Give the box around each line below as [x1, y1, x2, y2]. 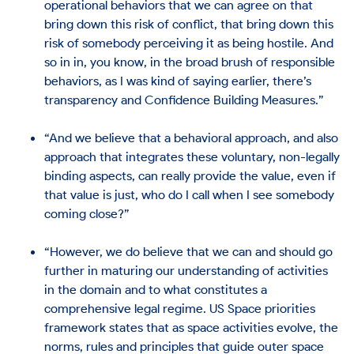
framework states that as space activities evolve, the [44, 318, 339, 335]
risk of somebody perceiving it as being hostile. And [44, 34, 334, 51]
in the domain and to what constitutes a [44, 281, 268, 297]
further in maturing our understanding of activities [44, 262, 329, 278]
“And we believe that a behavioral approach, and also [44, 129, 339, 145]
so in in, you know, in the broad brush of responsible [44, 53, 336, 70]
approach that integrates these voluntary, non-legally [44, 148, 341, 164]
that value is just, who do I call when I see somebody [44, 186, 335, 202]
